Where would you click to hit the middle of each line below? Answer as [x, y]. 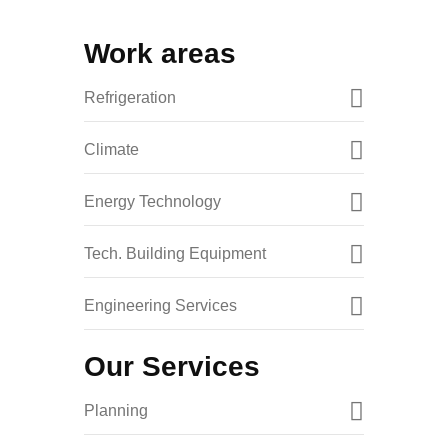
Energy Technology [152, 202]
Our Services [172, 367]
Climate [111, 150]
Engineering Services [160, 306]
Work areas [160, 54]
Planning [116, 411]
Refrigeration [130, 98]
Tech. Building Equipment [175, 254]
